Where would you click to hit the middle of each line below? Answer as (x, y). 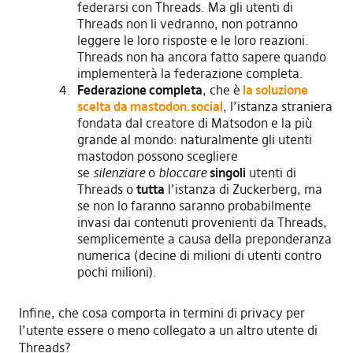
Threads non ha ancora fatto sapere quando (201, 56)
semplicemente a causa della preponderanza (204, 238)
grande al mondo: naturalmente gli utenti (194, 139)
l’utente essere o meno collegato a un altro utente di (168, 330)
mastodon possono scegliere (157, 156)
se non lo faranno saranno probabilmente (194, 205)
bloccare (182, 172)
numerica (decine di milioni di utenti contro (199, 255)
